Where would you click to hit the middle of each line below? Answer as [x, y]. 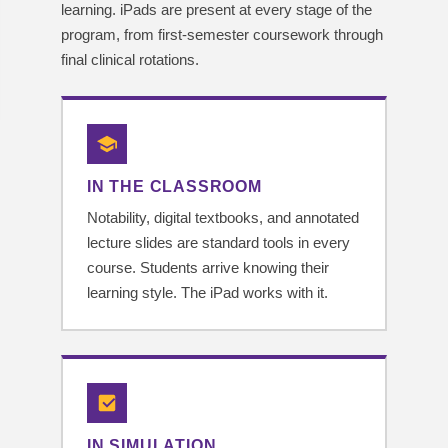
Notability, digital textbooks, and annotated [223, 218]
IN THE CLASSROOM [174, 187]
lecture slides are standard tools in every [218, 243]
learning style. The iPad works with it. [207, 293]
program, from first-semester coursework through [222, 35]
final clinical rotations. [130, 60]
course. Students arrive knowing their [208, 268]
